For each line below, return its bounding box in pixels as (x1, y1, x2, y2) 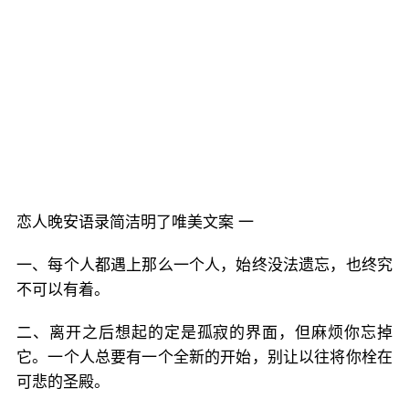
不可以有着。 (16, 280, 110, 299)
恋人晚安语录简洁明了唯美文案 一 (16, 213, 254, 231)
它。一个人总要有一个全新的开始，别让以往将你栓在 (16, 348, 393, 366)
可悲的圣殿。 (16, 372, 110, 391)
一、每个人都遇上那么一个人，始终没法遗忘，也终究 (16, 256, 393, 274)
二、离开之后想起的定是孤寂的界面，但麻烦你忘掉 (16, 323, 393, 341)
